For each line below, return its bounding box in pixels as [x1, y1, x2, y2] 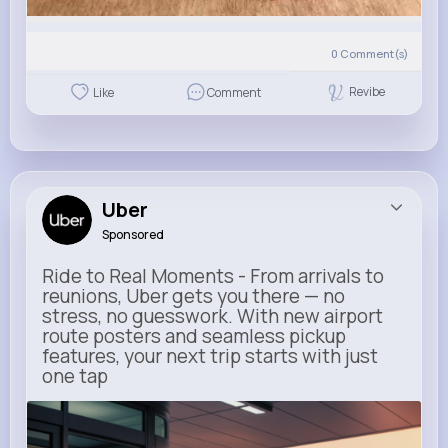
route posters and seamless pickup [42, 322, 346, 349]
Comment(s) [340, 45, 408, 61]
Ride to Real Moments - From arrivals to [42, 262, 384, 289]
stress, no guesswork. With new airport [42, 302, 383, 329]
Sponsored [102, 225, 164, 243]
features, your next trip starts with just [42, 342, 378, 369]
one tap [42, 362, 108, 389]
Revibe [349, 83, 386, 101]
